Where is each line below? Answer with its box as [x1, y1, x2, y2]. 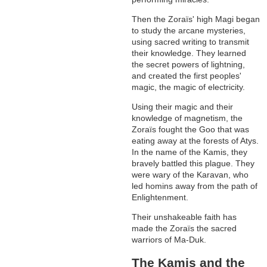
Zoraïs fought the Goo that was [132, 125, 250, 135]
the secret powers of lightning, [132, 60, 246, 70]
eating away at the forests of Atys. [132, 136, 259, 146]
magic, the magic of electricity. [132, 82, 246, 92]
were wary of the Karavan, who [132, 170, 249, 180]
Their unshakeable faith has [132, 212, 237, 222]
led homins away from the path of [132, 181, 258, 191]
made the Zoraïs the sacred [132, 223, 237, 234]
